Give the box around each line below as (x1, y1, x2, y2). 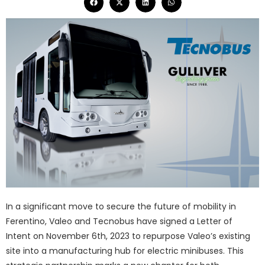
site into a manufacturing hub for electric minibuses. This (6, 244, 244, 257)
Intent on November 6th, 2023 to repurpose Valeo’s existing (6, 230, 250, 242)
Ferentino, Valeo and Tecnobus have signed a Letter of (6, 215, 232, 227)
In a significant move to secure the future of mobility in (6, 200, 236, 212)
